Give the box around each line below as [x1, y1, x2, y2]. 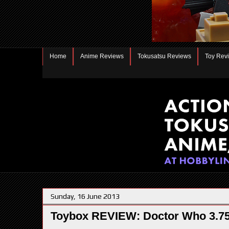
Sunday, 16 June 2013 [51, 192, 120, 200]
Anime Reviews [80, 53, 124, 60]
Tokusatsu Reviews [138, 53, 191, 60]
